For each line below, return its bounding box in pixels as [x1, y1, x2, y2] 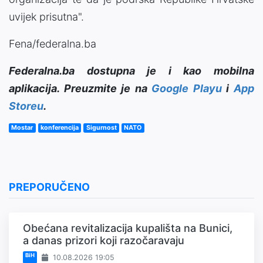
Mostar [11, 124, 33, 132]
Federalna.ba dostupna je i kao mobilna [9, 65, 254, 77]
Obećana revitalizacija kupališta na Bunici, [23, 222, 232, 235]
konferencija [40, 124, 79, 132]
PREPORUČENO [9, 181, 90, 194]
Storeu [9, 100, 43, 113]
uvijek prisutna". [9, 11, 84, 23]
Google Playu [151, 82, 222, 95]
